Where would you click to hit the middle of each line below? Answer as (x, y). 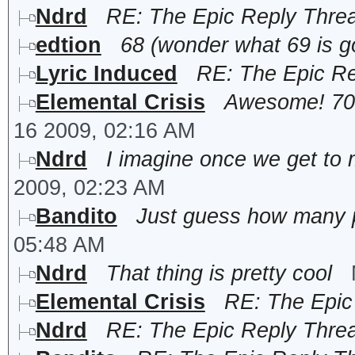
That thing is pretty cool (219, 273)
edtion (68, 45)
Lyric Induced (106, 73)
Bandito (76, 216)
